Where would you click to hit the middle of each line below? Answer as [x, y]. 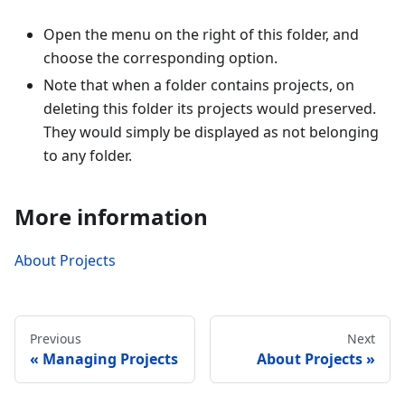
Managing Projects [110, 359]
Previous [56, 339]
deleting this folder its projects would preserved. [210, 109]
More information [111, 217]
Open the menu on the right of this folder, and [201, 35]
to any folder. [88, 156]
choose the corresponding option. [160, 58]
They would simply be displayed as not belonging [211, 132]
